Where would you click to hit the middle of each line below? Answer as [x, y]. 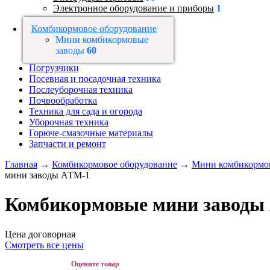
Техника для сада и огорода [86, 111]
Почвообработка [63, 100]
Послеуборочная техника [81, 89]
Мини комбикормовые [102, 39]
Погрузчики [54, 68]
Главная [21, 164]
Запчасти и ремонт [67, 144]
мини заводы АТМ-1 [47, 175]
